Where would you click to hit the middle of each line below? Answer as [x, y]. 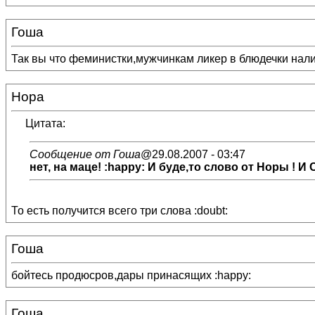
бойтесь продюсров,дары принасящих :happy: [131, 275]
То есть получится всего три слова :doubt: [120, 211]
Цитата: [45, 123]
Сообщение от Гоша [85, 154]
